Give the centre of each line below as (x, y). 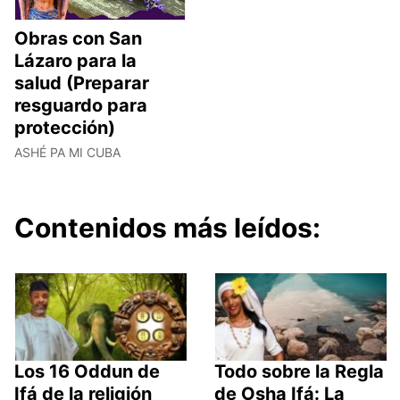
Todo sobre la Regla (299, 371)
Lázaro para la (75, 60)
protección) (65, 127)
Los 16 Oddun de (87, 371)
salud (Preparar (82, 83)
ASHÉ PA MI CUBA (67, 152)
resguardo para (81, 105)
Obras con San (78, 38)
